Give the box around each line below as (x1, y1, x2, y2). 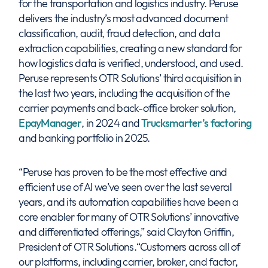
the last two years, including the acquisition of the (19, 86, 230, 100)
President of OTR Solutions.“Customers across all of (19, 240, 240, 254)
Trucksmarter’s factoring (141, 116, 252, 130)
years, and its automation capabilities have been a (19, 195, 239, 209)
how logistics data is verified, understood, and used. (19, 56, 243, 70)
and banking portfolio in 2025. (19, 131, 150, 145)
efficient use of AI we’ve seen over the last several (19, 180, 232, 194)
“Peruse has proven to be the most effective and (19, 165, 227, 179)
